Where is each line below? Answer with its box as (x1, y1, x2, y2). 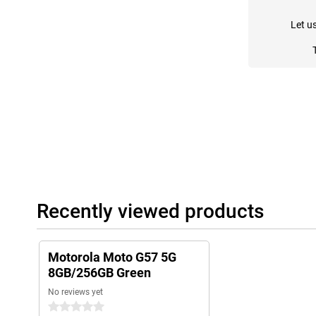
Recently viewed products (37, 200, 264, 223)
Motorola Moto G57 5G (48, 250, 176, 265)
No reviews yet (48, 287, 103, 297)
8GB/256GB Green (48, 265, 151, 280)
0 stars (48, 301, 78, 312)
